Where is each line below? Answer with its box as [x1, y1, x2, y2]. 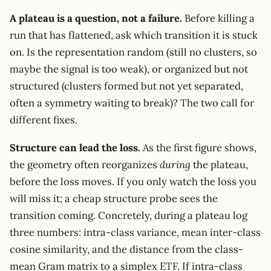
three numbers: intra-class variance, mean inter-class [10, 225, 261, 239]
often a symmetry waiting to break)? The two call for [10, 96, 254, 110]
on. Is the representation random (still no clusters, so [10, 45, 257, 59]
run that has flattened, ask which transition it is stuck [10, 28, 258, 42]
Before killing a [182, 11, 255, 25]
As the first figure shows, [140, 140, 256, 154]
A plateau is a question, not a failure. [10, 11, 182, 25]
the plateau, [191, 157, 248, 171]
